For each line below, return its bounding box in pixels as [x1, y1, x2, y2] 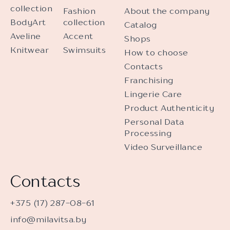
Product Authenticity [124, 103, 214, 113]
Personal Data [124, 117, 184, 127]
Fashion [63, 6, 95, 16]
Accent [63, 31, 93, 41]
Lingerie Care [124, 89, 182, 99]
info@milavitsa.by [10, 214, 87, 224]
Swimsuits [63, 45, 106, 55]
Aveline [10, 31, 41, 41]
